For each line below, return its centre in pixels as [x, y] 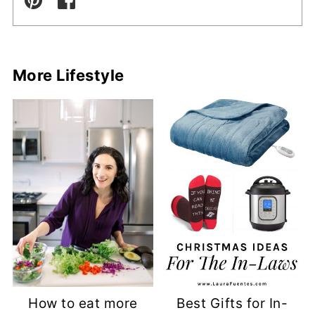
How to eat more [83, 303]
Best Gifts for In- [232, 303]
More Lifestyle [68, 75]
